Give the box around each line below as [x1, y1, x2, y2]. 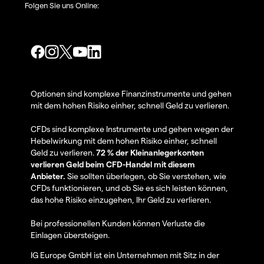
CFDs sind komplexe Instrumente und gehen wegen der [31, 124, 233, 134]
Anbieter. [31, 171, 67, 181]
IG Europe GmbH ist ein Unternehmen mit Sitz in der [31, 250, 219, 260]
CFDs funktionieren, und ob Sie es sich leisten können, [31, 183, 228, 193]
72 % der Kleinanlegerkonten [96, 147, 204, 158]
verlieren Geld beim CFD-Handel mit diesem [31, 159, 195, 170]
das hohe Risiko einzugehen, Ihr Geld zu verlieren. [31, 194, 211, 205]
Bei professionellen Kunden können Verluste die [31, 218, 205, 229]
